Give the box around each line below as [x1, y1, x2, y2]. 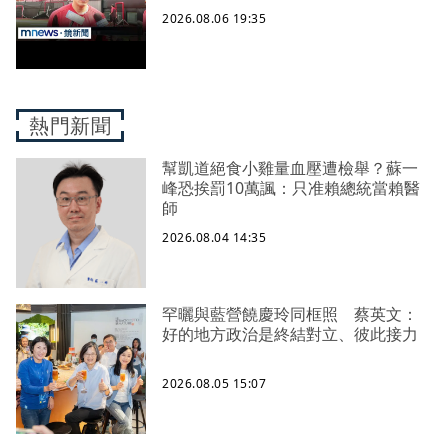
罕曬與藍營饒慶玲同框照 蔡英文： [162, 303, 418, 326]
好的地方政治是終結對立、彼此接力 [162, 323, 418, 346]
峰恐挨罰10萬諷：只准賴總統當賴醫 [162, 177, 420, 200]
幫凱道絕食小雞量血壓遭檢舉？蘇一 [162, 157, 418, 180]
